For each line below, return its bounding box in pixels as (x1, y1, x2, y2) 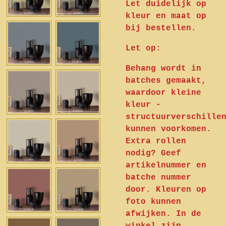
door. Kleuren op (126, 185, 206, 194)
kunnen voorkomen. (126, 125, 211, 134)
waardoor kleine (126, 88, 201, 97)
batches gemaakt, (126, 76, 206, 85)
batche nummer (126, 173, 191, 182)
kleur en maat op (126, 12, 206, 21)
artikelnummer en (126, 161, 206, 170)
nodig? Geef (126, 149, 181, 158)
